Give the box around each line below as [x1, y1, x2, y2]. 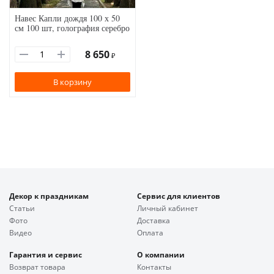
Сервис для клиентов [137, 191, 220, 202]
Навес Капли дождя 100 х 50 [15, 12, 120, 24]
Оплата [137, 228, 163, 239]
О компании [137, 250, 185, 261]
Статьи [9, 203, 35, 214]
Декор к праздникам [9, 191, 89, 202]
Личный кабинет [137, 203, 198, 214]
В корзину [53, 76, 92, 87]
